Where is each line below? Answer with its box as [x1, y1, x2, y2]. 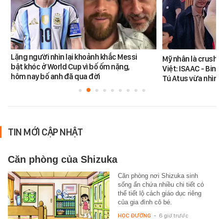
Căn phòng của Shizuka [8, 154, 117, 165]
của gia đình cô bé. [117, 198, 172, 206]
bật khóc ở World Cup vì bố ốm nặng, [11, 62, 130, 72]
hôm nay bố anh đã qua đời [11, 72, 100, 82]
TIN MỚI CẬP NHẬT [8, 126, 83, 138]
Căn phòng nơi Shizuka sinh [117, 172, 198, 180]
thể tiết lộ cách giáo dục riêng [117, 190, 201, 197]
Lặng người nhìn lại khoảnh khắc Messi [11, 52, 137, 62]
